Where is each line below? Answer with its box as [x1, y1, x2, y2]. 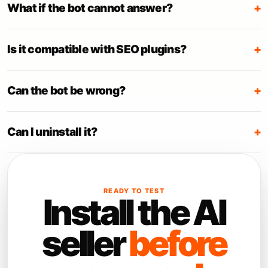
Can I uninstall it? [7, 125, 98, 139]
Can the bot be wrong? [7, 84, 126, 98]
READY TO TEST [103, 187, 165, 195]
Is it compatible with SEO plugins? [7, 42, 187, 56]
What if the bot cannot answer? [7, 1, 173, 15]
